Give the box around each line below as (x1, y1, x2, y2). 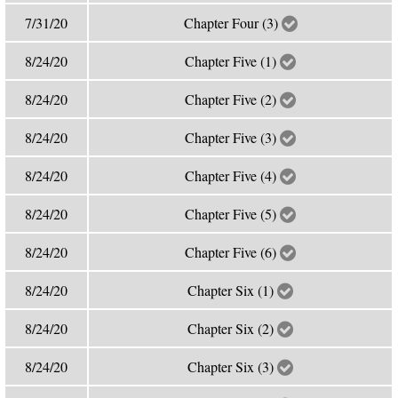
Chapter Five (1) (185, 52, 281, 70)
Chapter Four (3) (183, 13, 282, 32)
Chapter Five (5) (185, 204, 281, 223)
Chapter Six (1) (187, 281, 278, 299)
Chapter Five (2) (185, 90, 281, 108)
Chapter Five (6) (185, 243, 281, 261)
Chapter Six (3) (187, 357, 278, 376)
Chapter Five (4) (185, 166, 281, 185)
